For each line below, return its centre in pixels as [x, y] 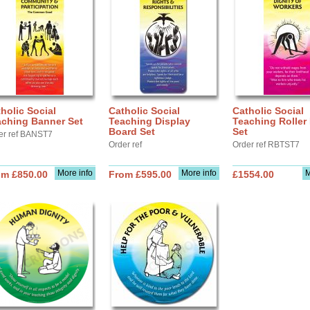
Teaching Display [149, 121]
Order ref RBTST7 [266, 145]
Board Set [132, 131]
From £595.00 [140, 174]
